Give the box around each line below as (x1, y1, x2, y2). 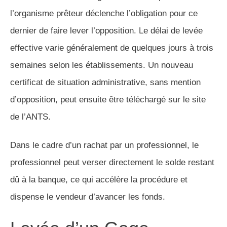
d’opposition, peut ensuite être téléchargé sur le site (10, 94, 206, 104)
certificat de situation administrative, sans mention (10, 77, 201, 87)
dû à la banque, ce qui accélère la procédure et (10, 174, 187, 184)
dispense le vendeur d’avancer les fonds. (10, 192, 165, 202)
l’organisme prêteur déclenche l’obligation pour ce (10, 8, 198, 18)
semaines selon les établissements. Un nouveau (10, 60, 193, 70)
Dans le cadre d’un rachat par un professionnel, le (10, 140, 199, 150)
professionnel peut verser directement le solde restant (10, 157, 214, 167)
